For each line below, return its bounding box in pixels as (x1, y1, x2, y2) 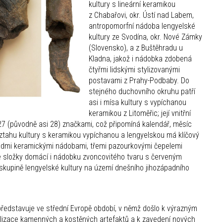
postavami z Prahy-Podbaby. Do (89, 76, 189, 86)
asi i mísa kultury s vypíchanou (89, 98, 186, 108)
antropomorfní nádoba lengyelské (89, 21, 195, 31)
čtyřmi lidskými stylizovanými (89, 65, 180, 75)
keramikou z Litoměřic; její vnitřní (89, 109, 191, 118)
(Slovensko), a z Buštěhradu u (89, 43, 183, 53)
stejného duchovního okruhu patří (89, 87, 195, 97)
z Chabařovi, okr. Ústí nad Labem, (89, 10, 194, 20)
